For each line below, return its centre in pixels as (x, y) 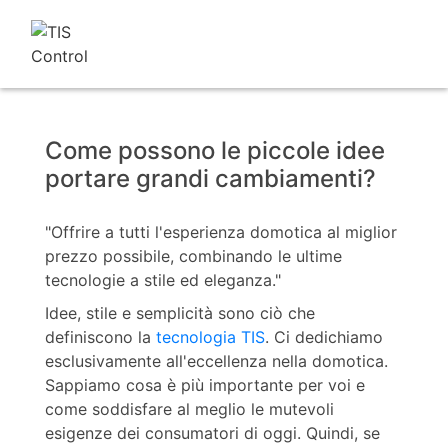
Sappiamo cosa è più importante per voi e (204, 385)
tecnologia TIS (210, 337)
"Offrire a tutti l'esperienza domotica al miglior (220, 232)
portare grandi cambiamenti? (210, 179)
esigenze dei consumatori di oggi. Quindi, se (212, 433)
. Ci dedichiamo (323, 337)
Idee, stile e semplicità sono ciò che (179, 313)
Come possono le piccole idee (214, 151)
